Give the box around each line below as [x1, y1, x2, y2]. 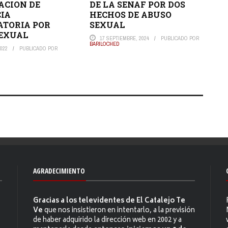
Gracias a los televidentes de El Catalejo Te [33, 195, 185, 207]
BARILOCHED [89, 40, 120, 47]
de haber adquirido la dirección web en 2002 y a [33, 214, 182, 226]
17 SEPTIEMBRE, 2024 [99, 34, 149, 42]
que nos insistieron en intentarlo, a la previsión [43, 205, 195, 217]
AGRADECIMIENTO [33, 165, 85, 176]
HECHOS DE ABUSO [89, 9, 172, 20]
